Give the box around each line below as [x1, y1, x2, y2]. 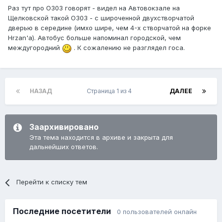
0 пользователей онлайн [117, 208, 197, 216]
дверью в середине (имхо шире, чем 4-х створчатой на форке [8, 24, 211, 32]
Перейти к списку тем [16, 178, 88, 186]
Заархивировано [29, 122, 99, 132]
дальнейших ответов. [29, 143, 98, 151]
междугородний [8, 44, 62, 52]
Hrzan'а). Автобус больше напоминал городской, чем [8, 34, 181, 42]
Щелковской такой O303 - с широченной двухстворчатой [8, 14, 194, 22]
